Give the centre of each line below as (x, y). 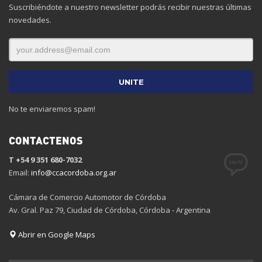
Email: (20, 172)
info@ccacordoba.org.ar (74, 172)
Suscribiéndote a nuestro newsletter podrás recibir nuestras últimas (130, 7)
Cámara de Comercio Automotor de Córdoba (87, 197)
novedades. (30, 20)
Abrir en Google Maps (56, 234)
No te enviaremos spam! (52, 108)
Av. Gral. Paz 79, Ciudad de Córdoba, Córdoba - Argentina (110, 210)
